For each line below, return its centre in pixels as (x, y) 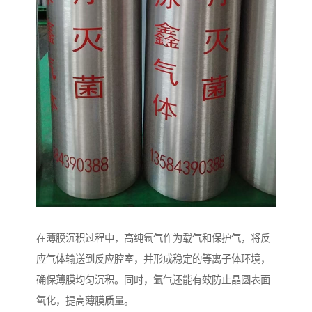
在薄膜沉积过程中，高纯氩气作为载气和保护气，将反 (153, 238)
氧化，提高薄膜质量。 (85, 301)
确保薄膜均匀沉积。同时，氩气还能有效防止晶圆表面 (153, 280)
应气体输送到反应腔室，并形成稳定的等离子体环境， (153, 259)
